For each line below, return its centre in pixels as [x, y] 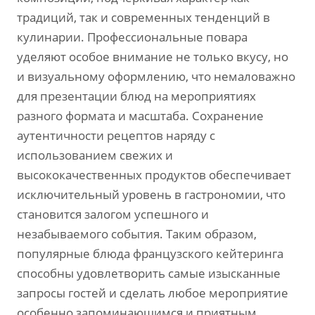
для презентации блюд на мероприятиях [136, 96]
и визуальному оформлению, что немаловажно [156, 76]
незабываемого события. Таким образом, [137, 234]
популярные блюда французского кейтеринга [150, 253]
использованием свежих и [95, 155]
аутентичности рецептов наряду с [116, 135]
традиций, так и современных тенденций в [143, 17]
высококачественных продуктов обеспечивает [154, 175]
